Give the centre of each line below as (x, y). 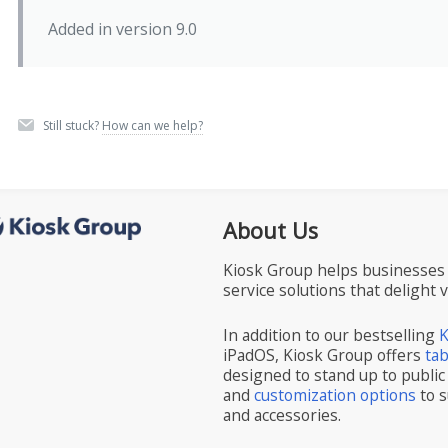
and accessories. (282, 414)
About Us (271, 230)
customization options (335, 394)
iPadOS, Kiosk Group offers (324, 354)
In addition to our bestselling (331, 334)
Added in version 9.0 (122, 28)
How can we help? (152, 125)
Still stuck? (72, 125)
